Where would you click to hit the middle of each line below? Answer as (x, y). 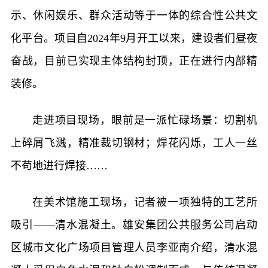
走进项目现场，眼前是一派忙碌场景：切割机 (145, 120)
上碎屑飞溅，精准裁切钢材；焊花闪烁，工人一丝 (134, 143)
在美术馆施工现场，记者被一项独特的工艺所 (145, 202)
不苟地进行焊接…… (59, 165)
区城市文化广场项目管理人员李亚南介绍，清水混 (134, 247)
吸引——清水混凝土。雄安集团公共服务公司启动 (134, 225)
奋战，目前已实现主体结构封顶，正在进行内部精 (134, 61)
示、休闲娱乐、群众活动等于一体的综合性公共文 (134, 15)
